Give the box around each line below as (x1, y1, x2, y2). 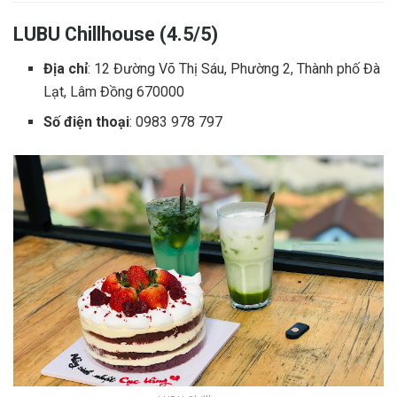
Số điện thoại (43, 113, 130, 131)
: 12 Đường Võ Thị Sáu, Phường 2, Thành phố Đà (88, 60, 381, 78)
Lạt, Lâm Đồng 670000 (43, 83, 185, 101)
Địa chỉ (43, 60, 89, 78)
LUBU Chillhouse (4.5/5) (13, 23, 218, 46)
